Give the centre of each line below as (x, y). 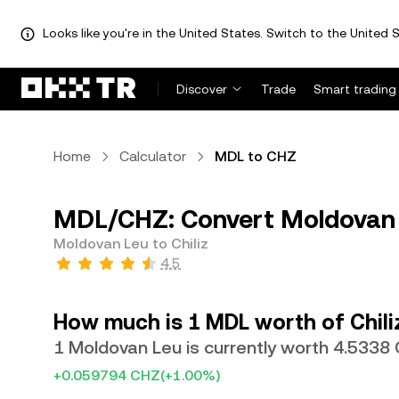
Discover (202, 89)
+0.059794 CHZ (107, 375)
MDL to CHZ (256, 156)
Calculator (153, 156)
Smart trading (355, 89)
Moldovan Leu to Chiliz (131, 244)
